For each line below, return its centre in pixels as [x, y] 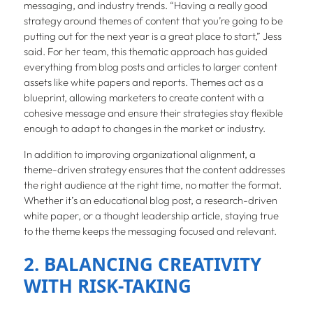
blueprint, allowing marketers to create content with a [144, 97]
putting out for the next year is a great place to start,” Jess [152, 36]
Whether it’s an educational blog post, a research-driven [150, 200]
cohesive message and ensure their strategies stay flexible [153, 112]
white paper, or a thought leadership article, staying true [151, 215]
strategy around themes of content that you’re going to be [153, 20]
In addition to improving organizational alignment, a [139, 154]
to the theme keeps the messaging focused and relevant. [150, 231]
